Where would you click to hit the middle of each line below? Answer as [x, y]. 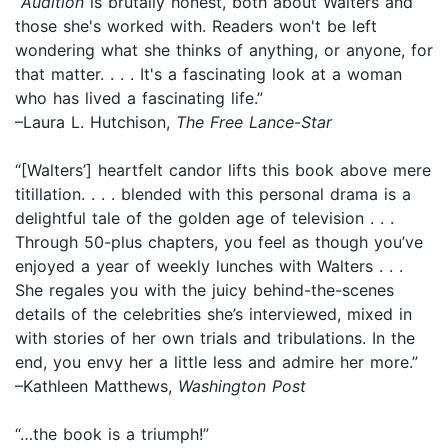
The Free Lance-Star [254, 121]
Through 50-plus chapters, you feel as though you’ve [219, 241]
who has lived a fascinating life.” [139, 97]
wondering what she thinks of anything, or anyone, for [224, 49]
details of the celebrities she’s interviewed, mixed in [213, 313]
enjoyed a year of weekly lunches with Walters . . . [209, 265]
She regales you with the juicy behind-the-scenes [204, 289]
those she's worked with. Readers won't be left [196, 25]
